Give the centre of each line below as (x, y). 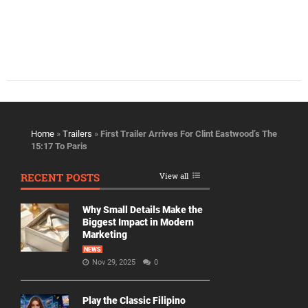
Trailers (77, 134)
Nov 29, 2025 (115, 263)
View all (174, 176)
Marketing (105, 235)
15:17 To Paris (59, 146)
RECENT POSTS (60, 178)
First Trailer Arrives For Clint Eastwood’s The (189, 134)
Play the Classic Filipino (134, 301)
